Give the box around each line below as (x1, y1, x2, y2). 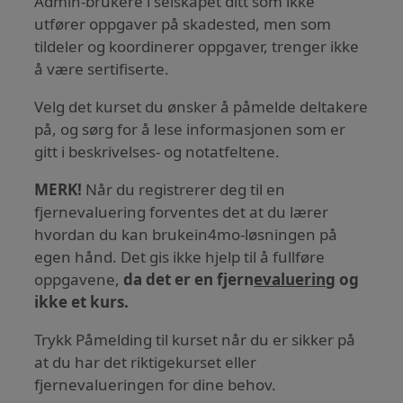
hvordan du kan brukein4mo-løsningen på (34, 223, 338, 245)
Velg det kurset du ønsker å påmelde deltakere (34, 95, 369, 117)
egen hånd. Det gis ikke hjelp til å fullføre (34, 246, 326, 267)
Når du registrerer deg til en (85, 178, 286, 200)
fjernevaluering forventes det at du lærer (34, 201, 329, 222)
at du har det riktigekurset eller (34, 351, 257, 372)
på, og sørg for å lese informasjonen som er (34, 118, 346, 139)
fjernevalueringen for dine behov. (34, 373, 277, 395)
